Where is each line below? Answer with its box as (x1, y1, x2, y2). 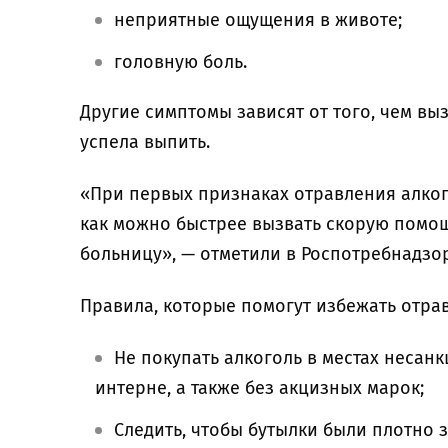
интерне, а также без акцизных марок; (95, 377, 424, 399)
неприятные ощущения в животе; (114, 9, 402, 31)
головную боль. (114, 51, 252, 73)
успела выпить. (80, 131, 210, 153)
